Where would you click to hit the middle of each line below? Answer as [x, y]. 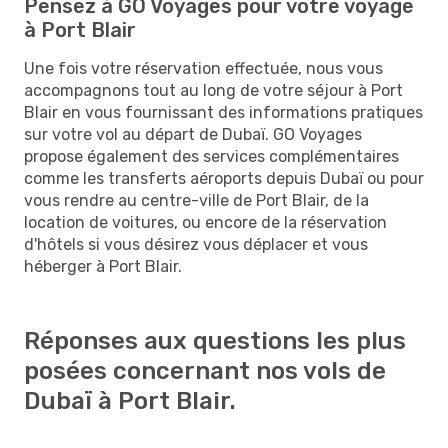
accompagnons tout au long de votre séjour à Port [213, 90]
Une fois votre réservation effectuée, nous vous [203, 68]
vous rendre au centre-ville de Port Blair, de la [196, 200]
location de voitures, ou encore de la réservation [205, 222]
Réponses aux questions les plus [215, 340]
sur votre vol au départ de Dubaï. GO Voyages [193, 134]
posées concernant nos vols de [205, 370]
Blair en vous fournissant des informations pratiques [223, 112]
